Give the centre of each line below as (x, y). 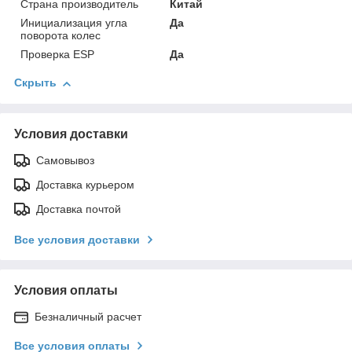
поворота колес (60, 36)
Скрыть (35, 83)
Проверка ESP (57, 55)
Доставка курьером (85, 185)
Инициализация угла (74, 23)
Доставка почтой (79, 209)
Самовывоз (65, 161)
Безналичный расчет (88, 317)
